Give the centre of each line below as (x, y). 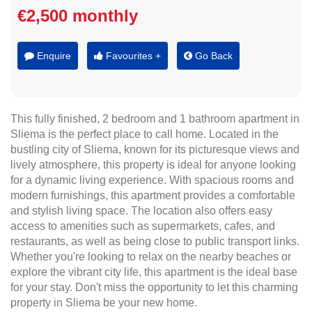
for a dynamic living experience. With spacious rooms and (152, 180)
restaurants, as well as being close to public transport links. (155, 241)
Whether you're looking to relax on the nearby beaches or (151, 257)
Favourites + (132, 56)
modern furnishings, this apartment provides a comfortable (153, 195)
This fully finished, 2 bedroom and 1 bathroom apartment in (155, 119)
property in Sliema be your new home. (104, 303)
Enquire (53, 56)
